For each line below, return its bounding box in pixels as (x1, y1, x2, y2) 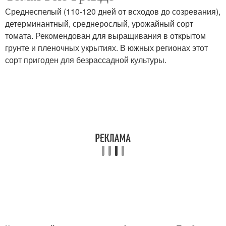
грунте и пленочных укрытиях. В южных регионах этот (5, 42, 208, 53)
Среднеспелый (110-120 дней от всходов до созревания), (5, 6, 220, 17)
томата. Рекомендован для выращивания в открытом (5, 30, 206, 41)
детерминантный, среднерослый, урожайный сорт (5, 18, 193, 29)
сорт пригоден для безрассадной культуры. (5, 54, 166, 66)
